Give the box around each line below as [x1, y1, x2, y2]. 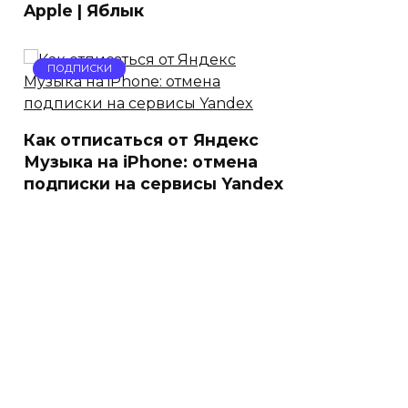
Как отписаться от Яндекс [24, 130, 259, 149]
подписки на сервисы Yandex [24, 174, 283, 193]
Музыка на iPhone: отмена [24, 152, 258, 171]
